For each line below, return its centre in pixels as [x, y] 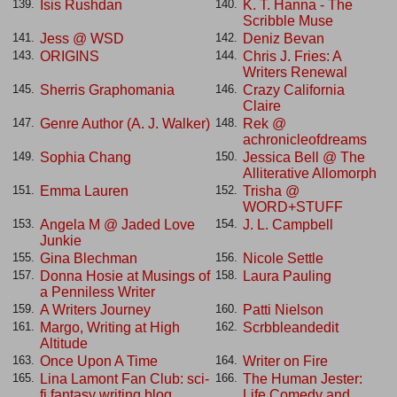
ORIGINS [70, 56]
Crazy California [294, 90]
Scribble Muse [288, 20]
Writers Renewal [295, 72]
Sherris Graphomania [107, 90]
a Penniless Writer [97, 292]
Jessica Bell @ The [304, 157]
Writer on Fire [285, 361]
